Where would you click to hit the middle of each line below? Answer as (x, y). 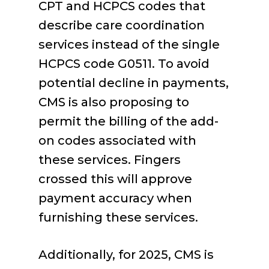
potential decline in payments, (134, 83)
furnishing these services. (118, 217)
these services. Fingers (110, 160)
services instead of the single (129, 44)
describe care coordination (122, 25)
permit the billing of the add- (128, 121)
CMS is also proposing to (114, 102)
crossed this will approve (115, 179)
